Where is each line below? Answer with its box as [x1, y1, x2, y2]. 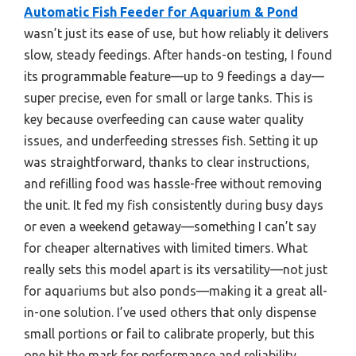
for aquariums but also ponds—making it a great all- [24, 284, 327, 299]
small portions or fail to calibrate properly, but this [24, 327, 315, 342]
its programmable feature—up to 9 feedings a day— [24, 69, 324, 84]
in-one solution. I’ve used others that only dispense [24, 305, 316, 320]
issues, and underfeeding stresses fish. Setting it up [24, 133, 318, 149]
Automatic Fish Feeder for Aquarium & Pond [24, 5, 298, 20]
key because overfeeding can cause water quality [24, 112, 304, 127]
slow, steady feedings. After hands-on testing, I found [24, 48, 332, 63]
